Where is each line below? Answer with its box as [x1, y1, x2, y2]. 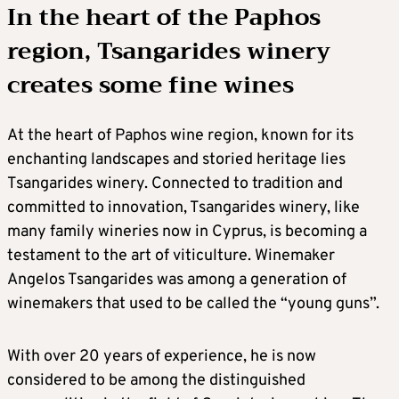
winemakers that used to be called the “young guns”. [7, 294, 379, 314]
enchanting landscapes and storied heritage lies [7, 150, 346, 170]
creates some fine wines [7, 65, 294, 105]
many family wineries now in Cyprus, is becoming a [7, 222, 367, 242]
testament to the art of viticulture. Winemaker [7, 246, 335, 266]
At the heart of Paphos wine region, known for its [7, 126, 354, 146]
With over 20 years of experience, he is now [7, 346, 316, 367]
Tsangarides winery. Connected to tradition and [7, 174, 343, 194]
